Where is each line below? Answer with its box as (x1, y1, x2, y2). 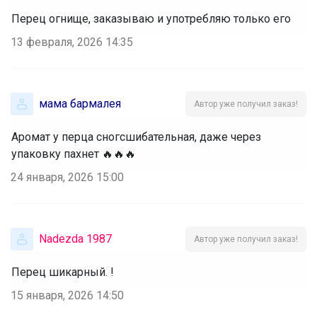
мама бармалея (39, 96, 121, 110)
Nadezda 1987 (39, 231, 112, 246)
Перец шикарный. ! (11, 265, 114, 279)
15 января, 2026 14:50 (11, 288, 124, 302)
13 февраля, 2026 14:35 (11, 35, 133, 49)
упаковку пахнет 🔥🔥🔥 (11, 146, 136, 161)
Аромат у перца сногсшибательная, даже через (11, 129, 261, 144)
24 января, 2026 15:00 (11, 170, 124, 184)
